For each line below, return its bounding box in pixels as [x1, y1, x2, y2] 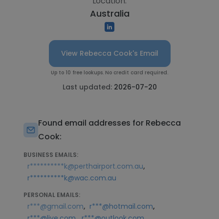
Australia [89, 7, 130, 20]
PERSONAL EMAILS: [23, 191, 80, 199]
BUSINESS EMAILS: [23, 151, 78, 159]
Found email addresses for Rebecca [38, 117, 181, 129]
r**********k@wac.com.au [27, 173, 116, 183]
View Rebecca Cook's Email [61, 48, 158, 58]
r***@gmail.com [27, 201, 84, 211]
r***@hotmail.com [89, 201, 153, 211]
